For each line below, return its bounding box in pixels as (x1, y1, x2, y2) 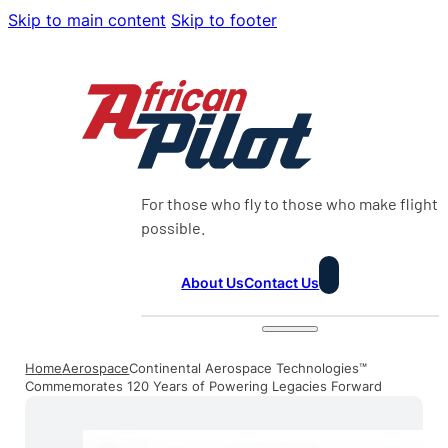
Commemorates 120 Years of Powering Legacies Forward (25, 378, 383, 394)
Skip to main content (8, 10, 166, 30)
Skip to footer (171, 10, 277, 30)
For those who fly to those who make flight (141, 193, 439, 213)
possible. (141, 217, 207, 237)
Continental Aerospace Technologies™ (129, 360, 368, 376)
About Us (181, 273, 245, 291)
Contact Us (244, 273, 320, 291)
